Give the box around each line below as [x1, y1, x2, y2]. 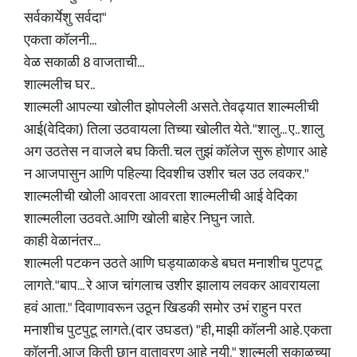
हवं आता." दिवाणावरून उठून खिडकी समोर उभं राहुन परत [24, 296, 301, 320]
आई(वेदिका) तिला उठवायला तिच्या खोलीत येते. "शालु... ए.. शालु [24, 118, 324, 142]
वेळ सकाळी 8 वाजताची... [24, 51, 144, 75]
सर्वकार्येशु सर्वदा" [24, 6, 107, 30]
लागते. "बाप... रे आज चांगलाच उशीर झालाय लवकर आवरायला [24, 274, 320, 298]
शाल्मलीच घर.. [24, 73, 95, 97]
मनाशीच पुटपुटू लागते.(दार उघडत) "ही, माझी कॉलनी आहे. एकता [24, 319, 331, 343]
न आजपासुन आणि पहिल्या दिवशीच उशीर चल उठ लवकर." [24, 163, 308, 186]
